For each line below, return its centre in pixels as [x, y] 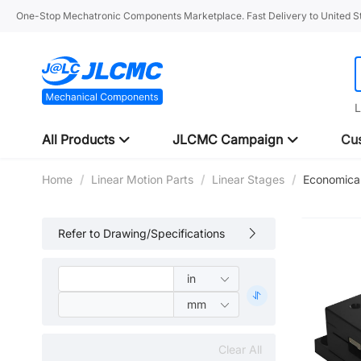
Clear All [240, 349]
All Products [80, 139]
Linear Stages [248, 179]
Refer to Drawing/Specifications [141, 233]
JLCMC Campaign [229, 139]
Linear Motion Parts [142, 179]
